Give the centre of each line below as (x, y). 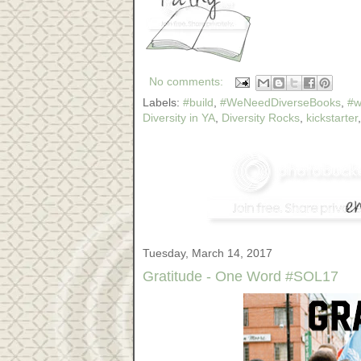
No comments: (188, 81)
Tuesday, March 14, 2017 (207, 253)
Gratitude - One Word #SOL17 (241, 276)
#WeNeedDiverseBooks (280, 102)
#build (198, 102)
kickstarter (332, 118)
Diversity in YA (179, 118)
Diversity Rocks (261, 118)
